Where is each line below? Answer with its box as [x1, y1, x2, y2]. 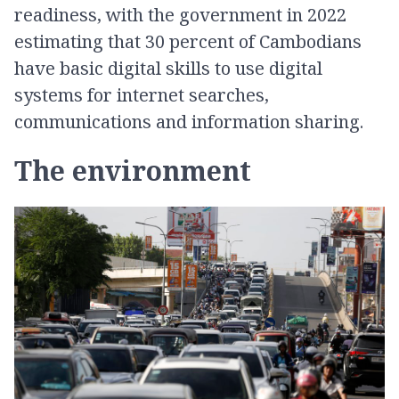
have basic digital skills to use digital [14, 56, 322, 80]
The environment [14, 151, 251, 189]
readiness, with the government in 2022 [14, 3, 346, 27]
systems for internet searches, [14, 83, 269, 107]
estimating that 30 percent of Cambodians [14, 29, 362, 53]
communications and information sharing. [14, 110, 363, 134]
